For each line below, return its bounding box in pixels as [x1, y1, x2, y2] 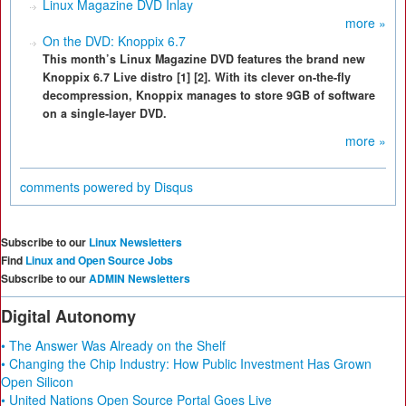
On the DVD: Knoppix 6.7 [43, 32, 186, 50]
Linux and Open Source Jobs [25, 252, 173, 268]
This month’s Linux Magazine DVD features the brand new [43, 51, 365, 67]
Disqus [154, 178, 193, 196]
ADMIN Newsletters [89, 270, 190, 286]
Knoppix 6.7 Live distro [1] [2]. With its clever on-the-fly [43, 69, 351, 85]
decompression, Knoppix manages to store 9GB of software [43, 87, 375, 103]
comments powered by [20, 178, 154, 196]
